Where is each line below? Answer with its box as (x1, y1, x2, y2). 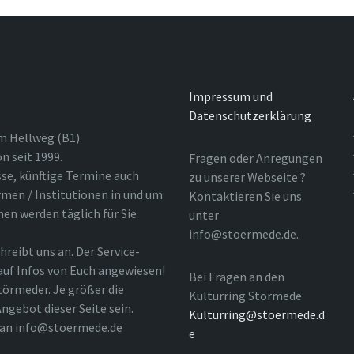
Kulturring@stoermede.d (189, 307, 325, 322)
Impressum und (189, 88, 273, 104)
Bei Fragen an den (189, 269, 284, 284)
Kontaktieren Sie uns (189, 188, 302, 204)
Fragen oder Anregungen (189, 150, 322, 166)
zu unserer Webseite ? (189, 169, 306, 185)
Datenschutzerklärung (189, 107, 311, 123)
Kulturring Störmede (189, 288, 302, 303)
